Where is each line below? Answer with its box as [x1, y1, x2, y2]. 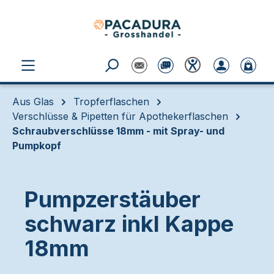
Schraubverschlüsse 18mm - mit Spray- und [12, 125, 224, 137]
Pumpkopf [12, 139, 61, 152]
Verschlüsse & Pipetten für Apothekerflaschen [12, 110, 228, 122]
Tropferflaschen [73, 95, 149, 108]
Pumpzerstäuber [24, 186, 201, 213]
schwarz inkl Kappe [24, 210, 234, 237]
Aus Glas [12, 95, 54, 108]
